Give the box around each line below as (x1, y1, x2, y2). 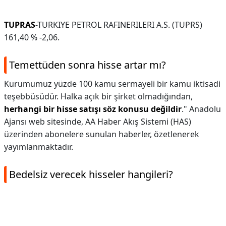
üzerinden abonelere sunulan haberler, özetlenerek (4, 129, 199, 140)
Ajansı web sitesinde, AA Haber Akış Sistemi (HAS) (4, 116, 191, 127)
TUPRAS (4, 19, 35, 30)
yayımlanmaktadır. (4, 141, 73, 152)
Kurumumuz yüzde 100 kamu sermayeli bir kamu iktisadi (4, 78, 220, 89)
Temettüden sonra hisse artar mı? (9, 58, 166, 72)
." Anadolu (182, 103, 221, 115)
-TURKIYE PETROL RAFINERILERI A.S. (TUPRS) (35, 19, 202, 30)
